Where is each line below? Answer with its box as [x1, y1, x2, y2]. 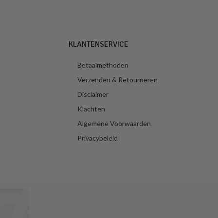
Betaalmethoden [77, 60, 128, 69]
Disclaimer [77, 90, 109, 98]
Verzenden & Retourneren [77, 75, 158, 84]
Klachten [77, 104, 105, 113]
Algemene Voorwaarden [77, 119, 151, 127]
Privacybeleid [77, 133, 118, 142]
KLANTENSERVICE [68, 39, 128, 49]
